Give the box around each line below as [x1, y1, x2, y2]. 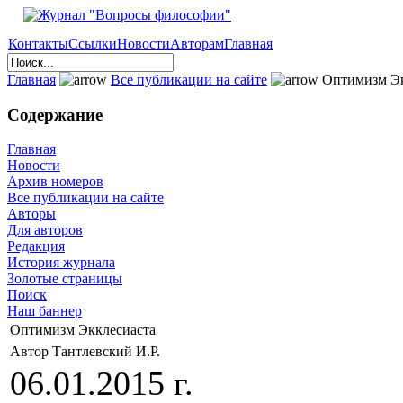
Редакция [7, 238, 65, 255]
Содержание [7, 104, 103, 124]
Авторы [7, 206, 56, 222]
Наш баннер [7, 303, 82, 319]
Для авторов [7, 222, 83, 238]
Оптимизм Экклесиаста [10, 322, 156, 338]
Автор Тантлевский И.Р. [10, 344, 164, 360]
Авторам [170, 36, 224, 51]
